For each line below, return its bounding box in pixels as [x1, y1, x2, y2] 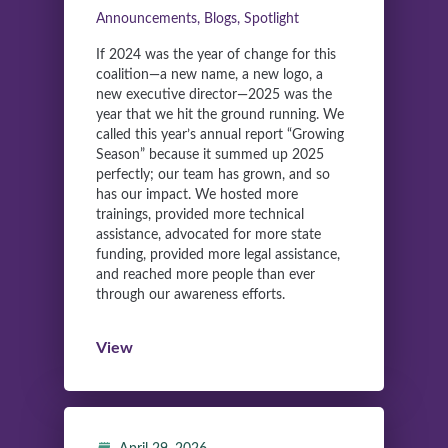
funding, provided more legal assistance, [96, 248, 340, 263]
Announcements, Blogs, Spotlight [96, 12, 299, 27]
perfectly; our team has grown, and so [96, 168, 330, 183]
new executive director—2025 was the [96, 88, 332, 103]
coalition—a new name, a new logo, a [96, 68, 323, 83]
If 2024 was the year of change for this [96, 48, 336, 63]
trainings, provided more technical [96, 208, 304, 223]
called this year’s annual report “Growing [96, 128, 344, 143]
